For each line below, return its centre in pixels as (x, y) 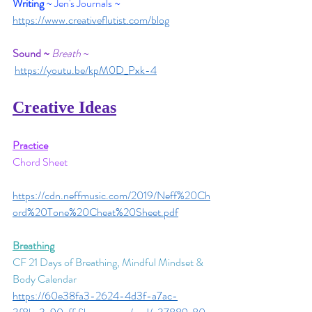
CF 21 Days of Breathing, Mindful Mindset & (109, 262)
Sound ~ (31, 53)
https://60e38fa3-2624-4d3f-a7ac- (95, 296)
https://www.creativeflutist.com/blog (91, 20)
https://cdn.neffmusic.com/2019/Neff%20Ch (111, 195)
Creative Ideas (64, 107)
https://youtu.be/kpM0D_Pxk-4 (86, 70)
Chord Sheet (40, 162)
